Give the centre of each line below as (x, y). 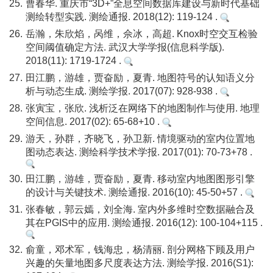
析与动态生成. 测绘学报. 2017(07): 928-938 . (123, 91)
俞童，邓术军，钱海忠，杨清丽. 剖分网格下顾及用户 (140, 250)
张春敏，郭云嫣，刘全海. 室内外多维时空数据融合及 (140, 209)
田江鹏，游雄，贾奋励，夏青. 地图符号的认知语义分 (140, 78)
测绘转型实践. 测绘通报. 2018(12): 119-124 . (123, 17)
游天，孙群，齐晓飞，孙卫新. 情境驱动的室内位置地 (140, 139)
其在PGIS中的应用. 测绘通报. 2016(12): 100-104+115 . (144, 223)
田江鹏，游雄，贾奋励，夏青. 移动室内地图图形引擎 (140, 179)
